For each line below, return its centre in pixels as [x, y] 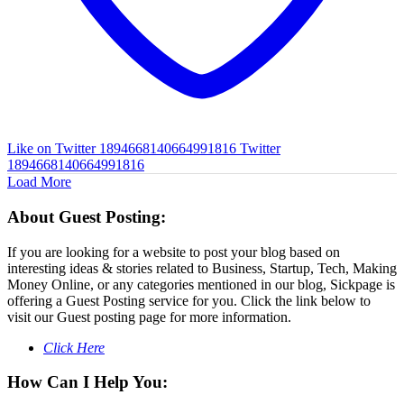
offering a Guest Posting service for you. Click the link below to [189, 300]
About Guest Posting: [87, 217]
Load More [39, 182]
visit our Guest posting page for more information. [149, 317]
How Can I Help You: [87, 382]
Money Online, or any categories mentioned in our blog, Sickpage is [201, 284]
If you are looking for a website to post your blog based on [174, 252]
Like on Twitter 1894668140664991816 [122, 149]
